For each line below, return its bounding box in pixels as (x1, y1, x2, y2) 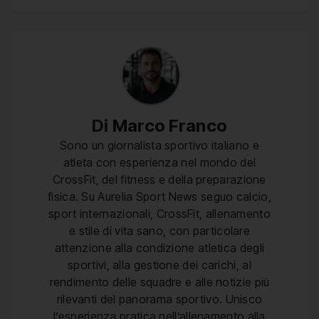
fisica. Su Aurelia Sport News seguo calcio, (48, 189, 271, 204)
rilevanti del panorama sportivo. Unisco (56, 291, 263, 306)
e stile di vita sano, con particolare (68, 223, 251, 238)
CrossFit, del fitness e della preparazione (53, 172, 266, 187)
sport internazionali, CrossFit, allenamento (48, 206, 271, 221)
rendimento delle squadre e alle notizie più (49, 274, 270, 289)
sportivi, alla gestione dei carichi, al (68, 257, 251, 272)
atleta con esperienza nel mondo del (63, 155, 256, 169)
